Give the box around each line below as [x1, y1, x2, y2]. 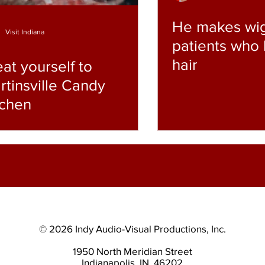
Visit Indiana [5, 27, 44, 36]
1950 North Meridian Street [72, 245, 192, 257]
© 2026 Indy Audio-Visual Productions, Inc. [38, 222, 226, 234]
